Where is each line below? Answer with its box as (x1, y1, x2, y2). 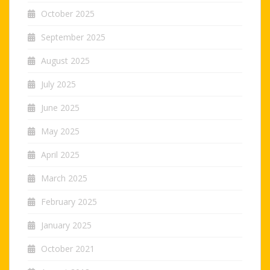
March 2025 (41, 172, 87, 184)
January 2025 (41, 219, 92, 231)
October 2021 (41, 242, 95, 254)
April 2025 (41, 148, 80, 160)
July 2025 (41, 78, 76, 90)
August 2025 (41, 54, 90, 66)
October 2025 (41, 7, 95, 19)
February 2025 (41, 195, 97, 207)
